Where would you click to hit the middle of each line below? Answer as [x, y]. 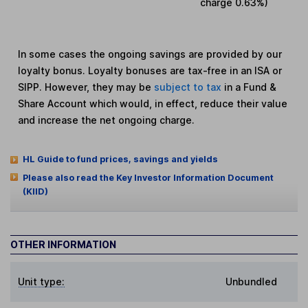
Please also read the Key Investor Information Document [148, 178]
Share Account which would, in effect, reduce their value [153, 104]
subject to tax [189, 87]
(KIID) [35, 192]
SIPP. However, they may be [86, 87]
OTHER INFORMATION [63, 244]
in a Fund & [251, 87]
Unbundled [251, 281]
